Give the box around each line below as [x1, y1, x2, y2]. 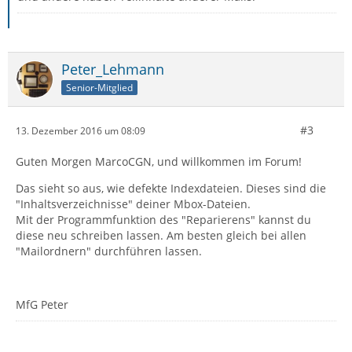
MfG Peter [16, 297, 68, 312]
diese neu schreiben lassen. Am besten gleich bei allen [16, 228, 306, 243]
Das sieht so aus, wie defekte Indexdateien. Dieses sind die [16, 181, 326, 196]
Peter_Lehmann [61, 60, 164, 79]
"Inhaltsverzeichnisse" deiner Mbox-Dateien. [16, 196, 251, 211]
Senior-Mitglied [66, 80, 133, 94]
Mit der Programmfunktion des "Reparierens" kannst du [16, 212, 311, 227]
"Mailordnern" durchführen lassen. [16, 244, 202, 258]
